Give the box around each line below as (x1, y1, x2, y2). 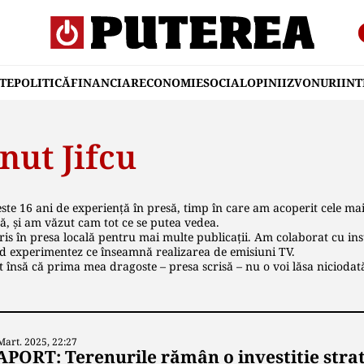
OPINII (247, 75, 287, 90)
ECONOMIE (139, 75, 203, 90)
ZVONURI (287, 75, 341, 90)
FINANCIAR (71, 75, 139, 90)
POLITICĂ (14, 75, 71, 90)
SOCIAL (203, 75, 247, 90)
